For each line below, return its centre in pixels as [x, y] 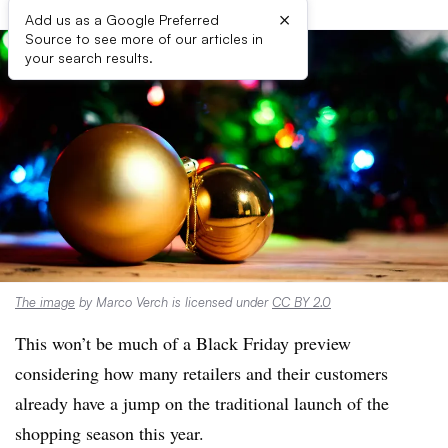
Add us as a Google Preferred [122, 19]
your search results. [89, 57]
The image [45, 302]
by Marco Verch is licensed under [173, 302]
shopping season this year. [109, 433]
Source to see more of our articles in [144, 38]
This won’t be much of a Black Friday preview [183, 343]
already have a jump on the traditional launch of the [202, 403]
